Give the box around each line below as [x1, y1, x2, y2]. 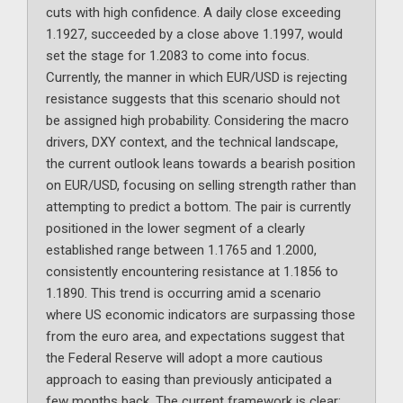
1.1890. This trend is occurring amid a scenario [46, 285, 321, 302]
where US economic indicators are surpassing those [46, 307, 355, 324]
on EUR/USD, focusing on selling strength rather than [46, 177, 356, 194]
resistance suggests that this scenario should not [46, 91, 340, 108]
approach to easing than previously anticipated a [46, 372, 332, 389]
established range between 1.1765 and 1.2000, [46, 242, 317, 259]
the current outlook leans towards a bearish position [46, 156, 355, 173]
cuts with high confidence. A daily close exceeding [46, 4, 341, 22]
